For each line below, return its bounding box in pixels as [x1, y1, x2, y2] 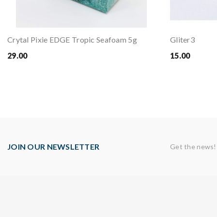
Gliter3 [170, 35, 195, 45]
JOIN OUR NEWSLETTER [7, 142, 100, 152]
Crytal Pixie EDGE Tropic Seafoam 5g [7, 35, 137, 45]
